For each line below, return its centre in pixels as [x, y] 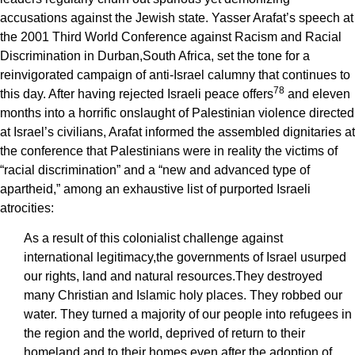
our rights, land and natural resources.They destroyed [173, 277]
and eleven [317, 94]
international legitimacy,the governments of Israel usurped [185, 258]
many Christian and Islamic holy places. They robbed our [183, 296]
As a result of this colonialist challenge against [153, 239]
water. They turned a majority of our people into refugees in [188, 315]
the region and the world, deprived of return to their [164, 334]
